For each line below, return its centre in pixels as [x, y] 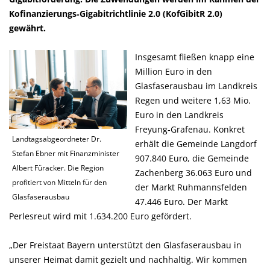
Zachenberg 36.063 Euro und [193, 173]
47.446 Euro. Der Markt [181, 202]
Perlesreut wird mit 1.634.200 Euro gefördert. [100, 216]
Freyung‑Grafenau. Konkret [190, 129]
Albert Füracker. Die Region [58, 168]
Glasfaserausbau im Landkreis [196, 86]
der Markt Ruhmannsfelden [191, 187]
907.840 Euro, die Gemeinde [192, 158]
